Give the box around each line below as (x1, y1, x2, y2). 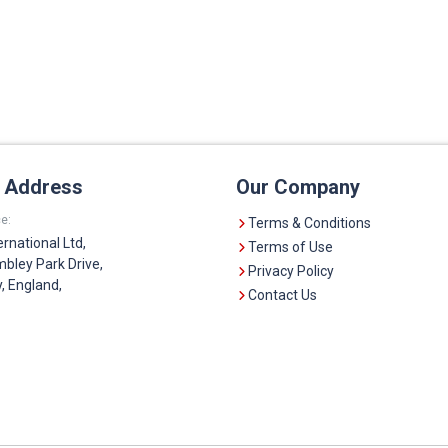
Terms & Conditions (248, 214, 371, 231)
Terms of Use (248, 238, 333, 255)
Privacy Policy (248, 262, 334, 279)
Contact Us (248, 286, 317, 303)
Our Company (236, 174, 360, 199)
